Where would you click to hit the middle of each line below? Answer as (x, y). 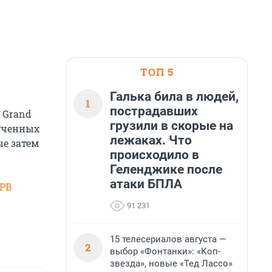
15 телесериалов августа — (168, 239)
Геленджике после (166, 169)
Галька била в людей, (174, 97)
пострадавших (154, 111)
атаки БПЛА (146, 184)
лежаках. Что (151, 140)
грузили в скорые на (172, 126)
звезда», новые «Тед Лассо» (171, 263)
